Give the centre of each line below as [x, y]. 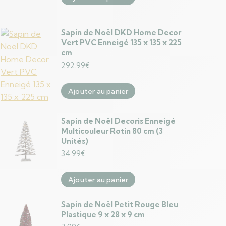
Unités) [75, 141]
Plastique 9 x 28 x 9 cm [103, 215]
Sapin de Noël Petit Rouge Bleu [120, 205]
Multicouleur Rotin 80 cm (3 [112, 131]
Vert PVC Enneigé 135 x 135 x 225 [121, 43]
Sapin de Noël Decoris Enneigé [118, 121]
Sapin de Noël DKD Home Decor [121, 33]
